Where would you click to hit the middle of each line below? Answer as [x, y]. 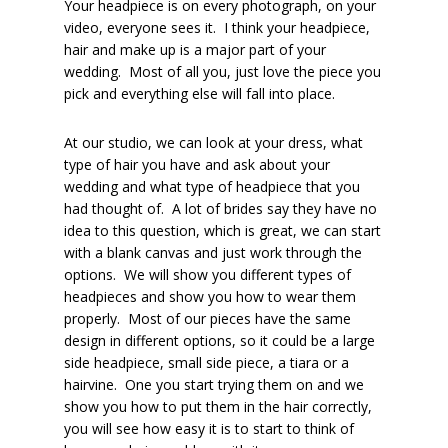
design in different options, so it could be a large [220, 340]
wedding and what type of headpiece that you [212, 186]
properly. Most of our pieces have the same [208, 318]
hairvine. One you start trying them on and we [214, 384]
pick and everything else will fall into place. [200, 93]
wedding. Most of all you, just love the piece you [223, 71]
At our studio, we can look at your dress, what [214, 142]
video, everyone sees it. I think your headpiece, [217, 27]
